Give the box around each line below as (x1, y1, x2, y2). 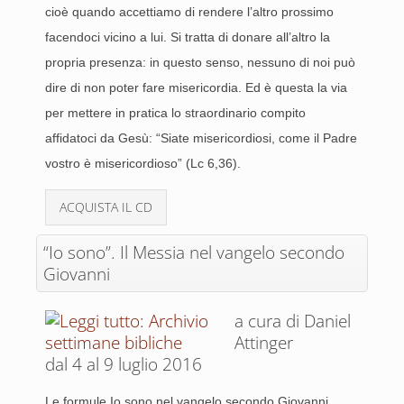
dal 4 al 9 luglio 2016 (45, 353, 202, 376)
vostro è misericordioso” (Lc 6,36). (45, 156, 241, 170)
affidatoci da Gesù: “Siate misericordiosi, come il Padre (45, 131, 357, 145)
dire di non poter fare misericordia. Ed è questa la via (45, 80, 347, 95)
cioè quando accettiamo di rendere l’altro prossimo (45, 5, 334, 19)
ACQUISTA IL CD (60, 198, 152, 216)
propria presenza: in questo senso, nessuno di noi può (45, 55, 355, 69)
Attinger (234, 331, 293, 354)
